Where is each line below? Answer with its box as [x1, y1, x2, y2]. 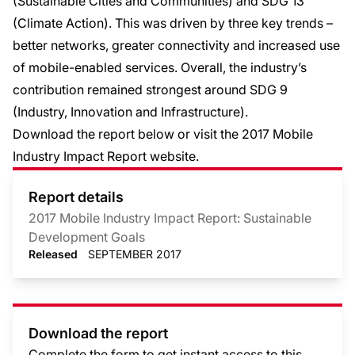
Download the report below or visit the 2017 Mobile [13, 126, 313, 142]
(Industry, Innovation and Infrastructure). [13, 104, 248, 120]
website [150, 148, 196, 164]
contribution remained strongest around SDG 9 [13, 82, 288, 97]
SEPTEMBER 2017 [88, 247, 182, 261]
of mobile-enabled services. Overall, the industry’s [13, 59, 307, 75]
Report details [29, 189, 124, 205]
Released [29, 247, 78, 261]
